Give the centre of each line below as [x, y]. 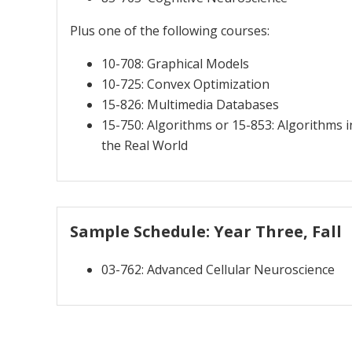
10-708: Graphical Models [175, 63]
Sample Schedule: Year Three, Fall [206, 231]
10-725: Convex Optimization [185, 84]
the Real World [145, 145]
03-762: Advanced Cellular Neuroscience [218, 269]
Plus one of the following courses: [170, 30]
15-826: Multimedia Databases [190, 104]
